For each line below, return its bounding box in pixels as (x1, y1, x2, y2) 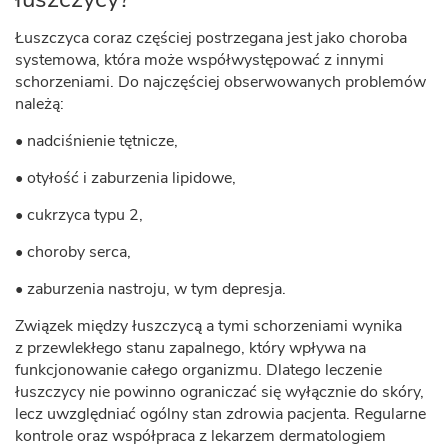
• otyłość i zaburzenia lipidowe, (15, 167, 236, 189)
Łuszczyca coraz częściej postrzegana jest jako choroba (15, 27, 407, 49)
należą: (15, 93, 64, 115)
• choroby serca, (15, 241, 131, 263)
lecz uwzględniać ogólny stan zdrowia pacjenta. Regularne (15, 403, 426, 425)
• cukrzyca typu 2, (15, 204, 143, 226)
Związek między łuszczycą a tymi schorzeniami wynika (15, 315, 402, 337)
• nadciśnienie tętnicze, (15, 130, 178, 152)
